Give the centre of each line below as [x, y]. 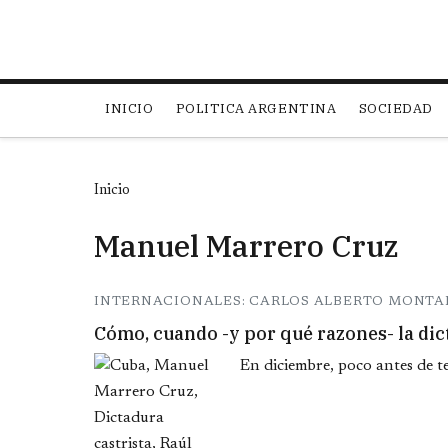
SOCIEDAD [395, 109]
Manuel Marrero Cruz [246, 246]
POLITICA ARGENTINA [256, 109]
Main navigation [179, 96]
